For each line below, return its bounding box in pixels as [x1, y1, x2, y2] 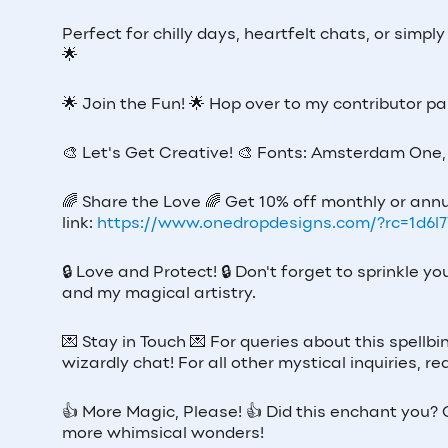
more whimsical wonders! [62, 425, 264, 442]
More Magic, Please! [78, 404, 246, 421]
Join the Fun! [78, 96, 189, 113]
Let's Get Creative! [78, 145, 237, 162]
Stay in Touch [78, 334, 190, 351]
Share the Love [78, 194, 205, 211]
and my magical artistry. [62, 285, 256, 302]
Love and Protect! [72, 264, 221, 281]
